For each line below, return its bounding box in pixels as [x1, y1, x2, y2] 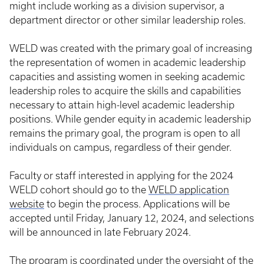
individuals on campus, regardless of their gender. [9, 142, 234, 153]
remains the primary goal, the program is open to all [9, 128, 240, 138]
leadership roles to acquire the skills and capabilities [9, 85, 241, 96]
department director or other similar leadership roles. [9, 15, 253, 25]
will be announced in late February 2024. [9, 227, 191, 237]
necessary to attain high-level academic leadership [9, 100, 235, 110]
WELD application [148, 184, 229, 195]
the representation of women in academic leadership [9, 57, 246, 68]
